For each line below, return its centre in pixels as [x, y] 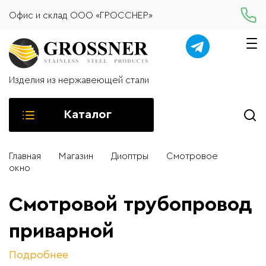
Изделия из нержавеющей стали [79, 80]
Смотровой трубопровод [131, 205]
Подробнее [39, 255]
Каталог [88, 115]
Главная [25, 156]
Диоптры [130, 156]
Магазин [76, 156]
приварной [61, 232]
